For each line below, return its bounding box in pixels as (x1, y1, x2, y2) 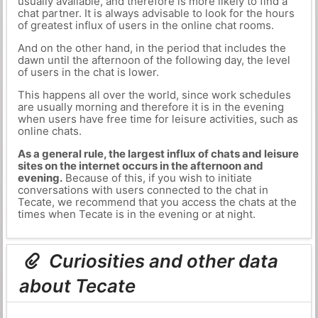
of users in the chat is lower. (17, 65, 159, 79)
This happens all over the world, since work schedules (17, 88, 291, 102)
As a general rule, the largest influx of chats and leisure (17, 147, 299, 160)
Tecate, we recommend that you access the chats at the (17, 195, 297, 209)
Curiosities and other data (45, 250, 279, 273)
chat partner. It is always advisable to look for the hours (17, 6, 295, 20)
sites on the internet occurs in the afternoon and (17, 159, 263, 172)
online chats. (17, 124, 82, 138)
